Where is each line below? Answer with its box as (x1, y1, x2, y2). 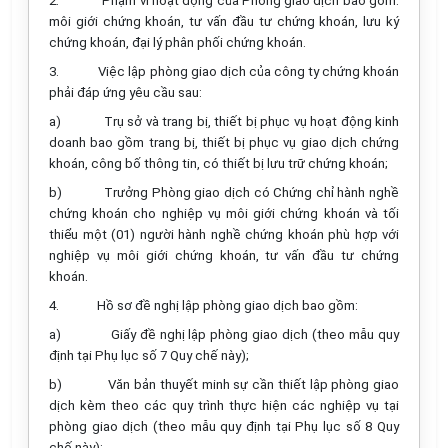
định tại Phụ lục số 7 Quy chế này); (49, 348, 249, 363)
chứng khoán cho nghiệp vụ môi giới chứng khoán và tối (49, 206, 399, 221)
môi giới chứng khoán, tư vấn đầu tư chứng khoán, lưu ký (49, 14, 399, 29)
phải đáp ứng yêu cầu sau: (49, 85, 202, 100)
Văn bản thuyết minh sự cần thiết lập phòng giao (108, 377, 400, 392)
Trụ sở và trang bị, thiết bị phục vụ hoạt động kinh (103, 114, 399, 129)
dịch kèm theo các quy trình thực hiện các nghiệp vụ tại (49, 398, 399, 413)
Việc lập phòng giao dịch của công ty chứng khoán (98, 64, 400, 79)
